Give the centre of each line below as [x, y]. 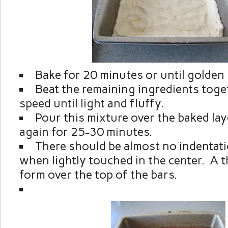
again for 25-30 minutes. [85, 132]
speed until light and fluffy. [91, 104]
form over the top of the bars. [98, 175]
